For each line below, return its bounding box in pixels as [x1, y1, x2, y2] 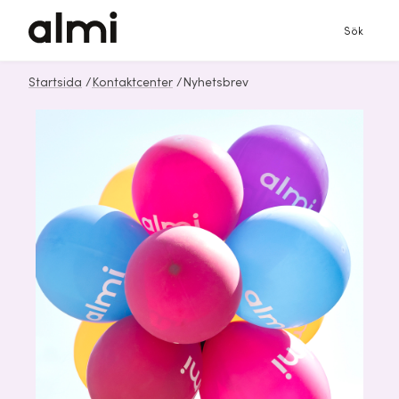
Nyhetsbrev [183, 76, 248, 90]
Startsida [28, 76, 82, 90]
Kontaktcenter [92, 76, 173, 90]
